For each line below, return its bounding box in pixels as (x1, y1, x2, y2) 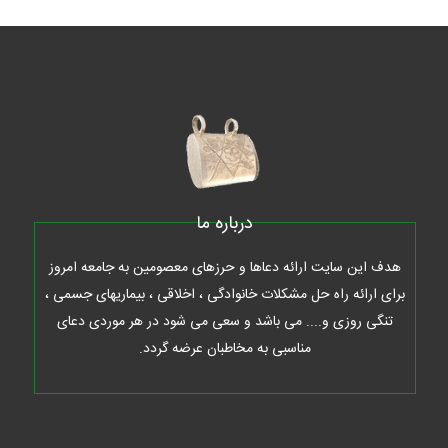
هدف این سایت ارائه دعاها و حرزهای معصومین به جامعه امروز (48, 256, 401, 281)
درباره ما (196, 209, 254, 240)
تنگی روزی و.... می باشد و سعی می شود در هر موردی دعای (56, 310, 393, 335)
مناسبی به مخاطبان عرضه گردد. (138, 337, 311, 362)
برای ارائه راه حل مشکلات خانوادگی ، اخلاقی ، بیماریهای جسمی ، (44, 283, 405, 308)
